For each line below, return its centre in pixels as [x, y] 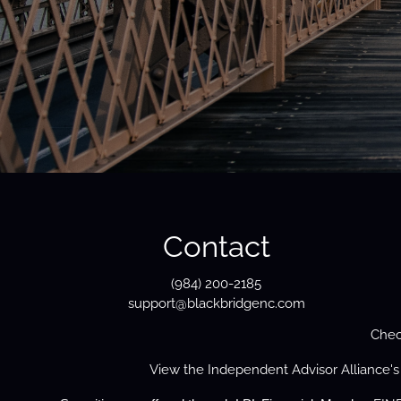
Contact [216, 246]
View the [178, 370]
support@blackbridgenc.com [216, 304]
